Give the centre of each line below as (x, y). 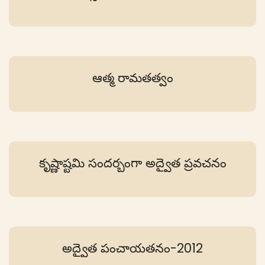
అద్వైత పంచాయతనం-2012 (132, 248)
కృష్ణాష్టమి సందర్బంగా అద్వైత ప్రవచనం (132, 163)
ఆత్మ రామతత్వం (132, 78)
